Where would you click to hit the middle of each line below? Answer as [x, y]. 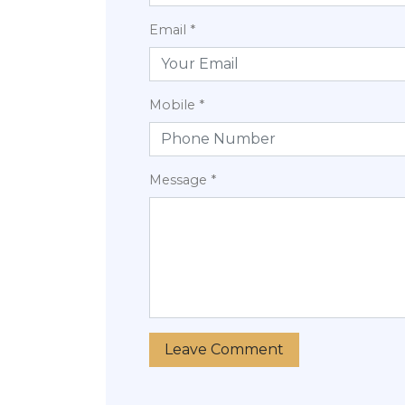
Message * [183, 179]
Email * [172, 29]
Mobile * [177, 104]
